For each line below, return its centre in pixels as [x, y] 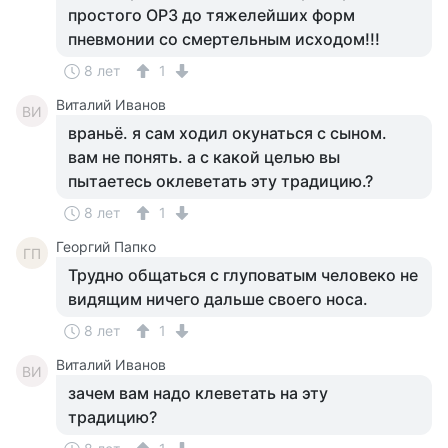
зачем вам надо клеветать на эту [198, 393]
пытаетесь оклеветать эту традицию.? [220, 181]
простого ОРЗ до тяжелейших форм [211, 15]
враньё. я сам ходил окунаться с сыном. [227, 133]
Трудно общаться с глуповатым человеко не [243, 275]
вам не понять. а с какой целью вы [204, 157]
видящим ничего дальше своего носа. [218, 299]
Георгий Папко [106, 246]
